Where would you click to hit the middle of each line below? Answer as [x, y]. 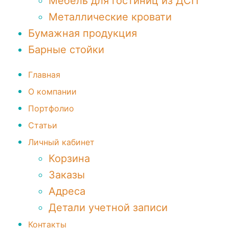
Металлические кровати [110, 17]
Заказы [67, 175]
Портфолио [51, 108]
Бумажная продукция [83, 33]
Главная [44, 75]
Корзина [69, 158]
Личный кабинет [61, 142]
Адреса [67, 191]
